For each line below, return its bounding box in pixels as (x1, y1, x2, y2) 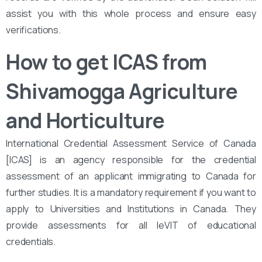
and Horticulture (6, 106, 165, 135)
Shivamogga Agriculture (6, 77, 238, 105)
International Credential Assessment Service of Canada (6, 136, 256, 150)
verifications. (6, 23, 61, 36)
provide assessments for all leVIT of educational (6, 218, 256, 232)
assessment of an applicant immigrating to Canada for (6, 169, 256, 182)
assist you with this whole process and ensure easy (6, 6, 256, 20)
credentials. (6, 235, 56, 248)
